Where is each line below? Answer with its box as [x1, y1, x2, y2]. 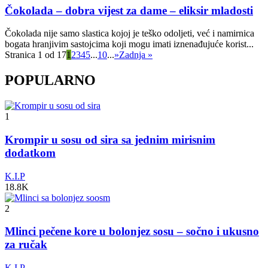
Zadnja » [119, 50, 153, 60]
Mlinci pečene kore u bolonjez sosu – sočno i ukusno [5, 225, 259, 238]
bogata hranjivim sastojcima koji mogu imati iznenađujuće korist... [5, 39, 254, 50]
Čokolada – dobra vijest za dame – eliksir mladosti [5, 4, 253, 17]
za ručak [5, 238, 47, 251]
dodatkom [5, 146, 56, 159]
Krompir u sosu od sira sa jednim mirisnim [5, 133, 215, 146]
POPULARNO [5, 72, 96, 89]
